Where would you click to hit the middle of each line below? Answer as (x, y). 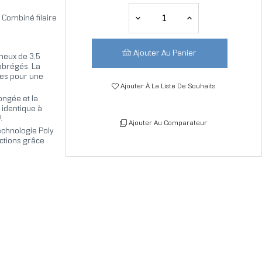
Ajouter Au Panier (165, 54)
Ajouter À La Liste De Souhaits (168, 87)
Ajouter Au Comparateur (168, 123)
